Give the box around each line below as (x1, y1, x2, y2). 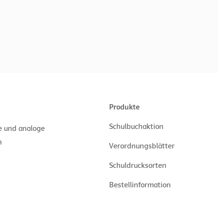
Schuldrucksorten (109, 161, 166, 170)
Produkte (109, 103, 140, 111)
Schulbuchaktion (109, 122, 163, 131)
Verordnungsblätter (109, 142, 175, 150)
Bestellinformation (109, 181, 171, 189)
